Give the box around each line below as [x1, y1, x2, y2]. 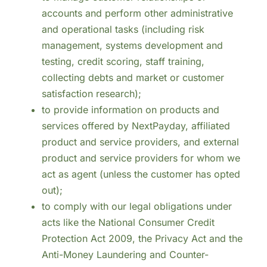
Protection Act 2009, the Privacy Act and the [41, 232, 243, 245]
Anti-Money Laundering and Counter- [41, 249, 209, 261]
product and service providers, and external [41, 136, 239, 148]
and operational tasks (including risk [41, 23, 204, 36]
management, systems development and [41, 39, 223, 52]
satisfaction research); [41, 88, 141, 100]
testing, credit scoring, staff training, [41, 55, 204, 68]
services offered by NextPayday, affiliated [41, 120, 230, 132]
